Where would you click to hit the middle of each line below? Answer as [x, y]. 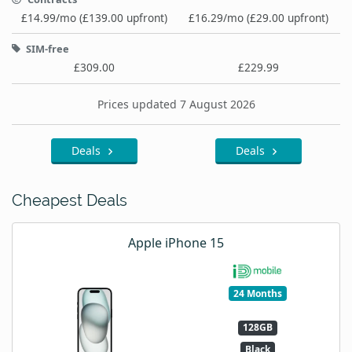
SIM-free [46, 48]
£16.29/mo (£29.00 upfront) [258, 17]
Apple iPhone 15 [176, 242]
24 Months [257, 293]
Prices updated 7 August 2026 [176, 104]
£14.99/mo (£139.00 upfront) [94, 17]
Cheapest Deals [70, 200]
